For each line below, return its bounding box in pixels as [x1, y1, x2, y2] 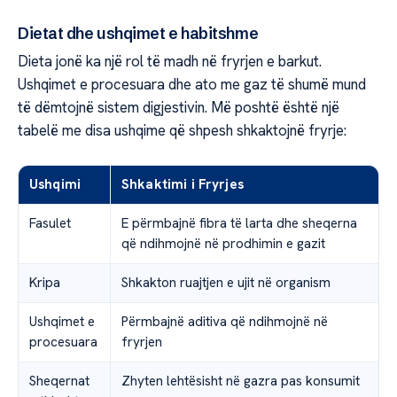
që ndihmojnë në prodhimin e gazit [121, 234, 325, 253]
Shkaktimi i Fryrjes [121, 175, 244, 193]
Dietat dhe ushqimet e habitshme [18, 23, 259, 44]
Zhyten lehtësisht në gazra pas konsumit [121, 371, 360, 390]
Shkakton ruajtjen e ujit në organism [121, 273, 331, 292]
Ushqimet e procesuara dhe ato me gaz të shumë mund [18, 74, 366, 94]
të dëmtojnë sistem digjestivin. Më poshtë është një [18, 97, 339, 117]
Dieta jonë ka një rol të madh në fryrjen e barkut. [18, 51, 322, 71]
